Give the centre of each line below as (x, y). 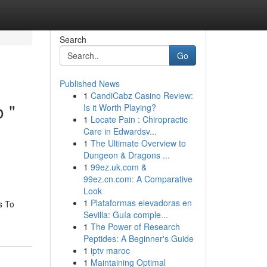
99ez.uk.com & (118, 167)
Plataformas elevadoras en (141, 203)
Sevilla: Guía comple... (125, 215)
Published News (89, 83)
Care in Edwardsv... (120, 131)
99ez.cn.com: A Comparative (138, 179)
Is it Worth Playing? (119, 107)
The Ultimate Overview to (138, 143)
